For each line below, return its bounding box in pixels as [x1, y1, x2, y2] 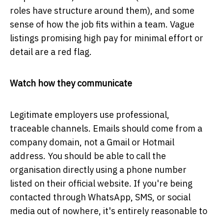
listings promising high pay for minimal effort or [10, 32, 203, 44]
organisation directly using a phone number [10, 164, 187, 175]
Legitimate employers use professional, [10, 109, 169, 120]
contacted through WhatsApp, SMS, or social [10, 191, 191, 203]
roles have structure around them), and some [10, 4, 194, 16]
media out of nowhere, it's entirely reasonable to [10, 205, 207, 217]
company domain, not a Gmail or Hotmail [10, 136, 174, 148]
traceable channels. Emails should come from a [10, 122, 202, 134]
